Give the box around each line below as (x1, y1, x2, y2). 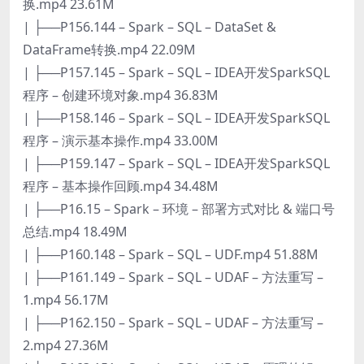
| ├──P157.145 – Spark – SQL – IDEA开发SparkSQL (23, 63, 330, 81)
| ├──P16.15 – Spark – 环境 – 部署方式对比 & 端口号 (23, 199, 335, 218)
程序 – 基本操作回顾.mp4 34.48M (23, 176, 219, 195)
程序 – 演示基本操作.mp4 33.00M (23, 131, 219, 149)
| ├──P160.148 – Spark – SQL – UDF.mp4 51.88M (23, 245, 318, 263)
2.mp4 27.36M (23, 336, 109, 354)
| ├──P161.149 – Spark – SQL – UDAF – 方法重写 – (23, 267, 323, 286)
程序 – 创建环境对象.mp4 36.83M (23, 85, 219, 104)
